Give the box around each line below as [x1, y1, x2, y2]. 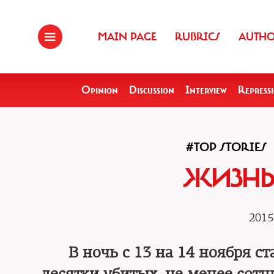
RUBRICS [175, 30, 220, 43]
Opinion [81, 83, 118, 97]
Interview [185, 83, 227, 97]
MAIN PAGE [98, 30, 157, 43]
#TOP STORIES [185, 139, 267, 155]
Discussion [129, 83, 174, 97]
